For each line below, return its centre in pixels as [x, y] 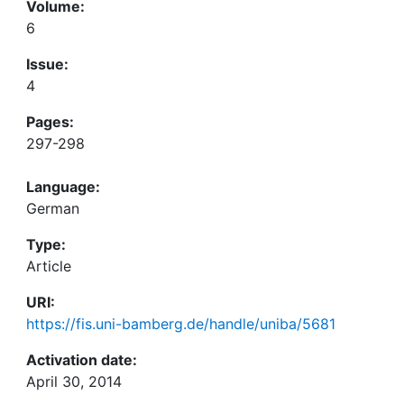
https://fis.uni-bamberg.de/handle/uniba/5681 [181, 324]
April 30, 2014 [74, 381]
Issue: [47, 64]
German [53, 208]
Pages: [50, 122]
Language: [63, 187]
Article [49, 266]
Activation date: [82, 360]
